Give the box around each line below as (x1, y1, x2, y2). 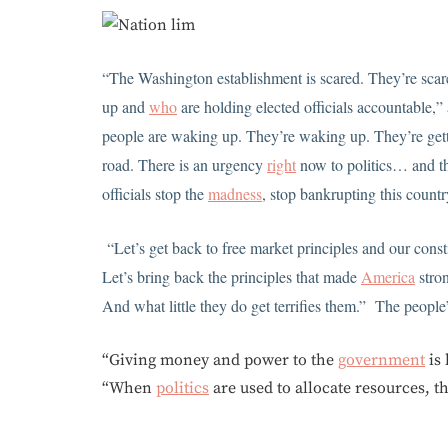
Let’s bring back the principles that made (102, 266, 361, 288)
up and (102, 96, 149, 118)
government (338, 350, 425, 371)
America (361, 266, 415, 288)
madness (208, 183, 262, 205)
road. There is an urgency (102, 154, 267, 176)
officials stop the (102, 183, 208, 205)
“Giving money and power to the (102, 350, 338, 371)
